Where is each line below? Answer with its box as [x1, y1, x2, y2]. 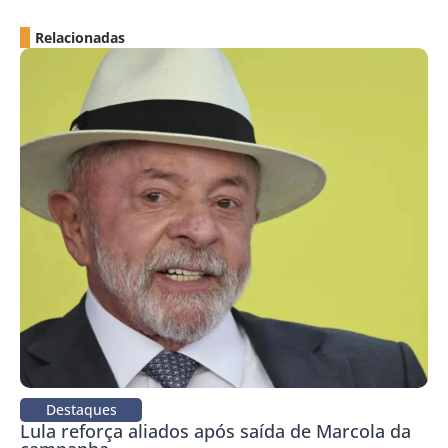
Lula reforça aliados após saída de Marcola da [20, 418, 411, 443]
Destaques [45, 399, 117, 419]
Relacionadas [35, 27, 125, 47]
